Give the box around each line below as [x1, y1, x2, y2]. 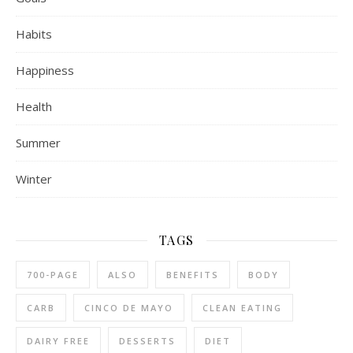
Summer [16, 135, 61, 151]
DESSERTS [119, 335, 176, 347]
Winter [16, 171, 52, 188]
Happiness [16, 62, 74, 79]
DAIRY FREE [27, 335, 90, 347]
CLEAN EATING [203, 302, 282, 314]
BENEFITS [166, 269, 219, 281]
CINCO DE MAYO [84, 302, 173, 314]
